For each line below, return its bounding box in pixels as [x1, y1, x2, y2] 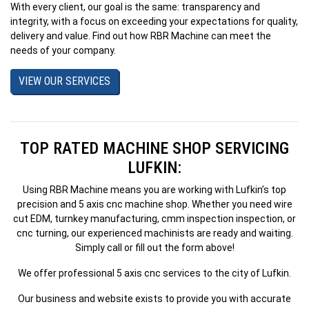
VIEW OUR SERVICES [19, 74, 110, 88]
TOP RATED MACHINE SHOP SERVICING [20, 139, 289, 158]
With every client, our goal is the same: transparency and [10, 1, 260, 12]
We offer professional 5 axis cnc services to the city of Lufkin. [18, 268, 291, 279]
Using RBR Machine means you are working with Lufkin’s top [23, 184, 286, 195]
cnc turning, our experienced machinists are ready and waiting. [16, 228, 293, 239]
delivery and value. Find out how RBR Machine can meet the [10, 30, 271, 41]
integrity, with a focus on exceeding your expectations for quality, [10, 16, 298, 27]
